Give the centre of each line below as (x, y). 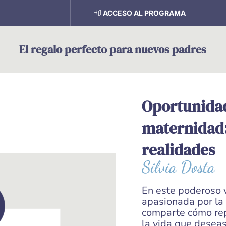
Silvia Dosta (178, 167)
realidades (179, 150)
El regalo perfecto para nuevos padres (113, 49)
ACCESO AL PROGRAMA (145, 13)
